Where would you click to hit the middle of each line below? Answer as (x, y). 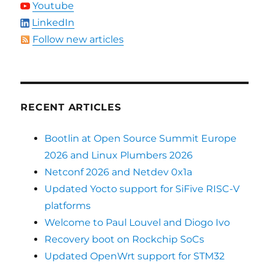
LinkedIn (53, 22)
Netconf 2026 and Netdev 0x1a (119, 172)
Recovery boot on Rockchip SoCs (125, 239)
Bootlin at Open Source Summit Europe (141, 138)
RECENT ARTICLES (71, 107)
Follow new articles (78, 39)
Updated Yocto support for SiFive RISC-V (142, 189)
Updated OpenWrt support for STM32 (135, 256)
